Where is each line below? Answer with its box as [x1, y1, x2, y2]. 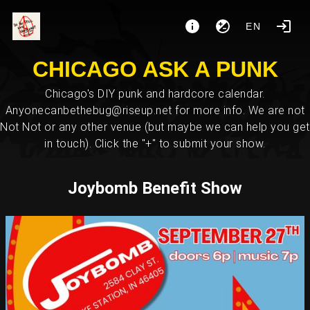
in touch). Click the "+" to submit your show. [44, 137, 266, 150]
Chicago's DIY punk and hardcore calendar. [45, 87, 265, 100]
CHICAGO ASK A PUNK [32, 57, 278, 82]
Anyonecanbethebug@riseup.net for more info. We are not [5, 104, 305, 117]
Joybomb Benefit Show [68, 179, 242, 198]
